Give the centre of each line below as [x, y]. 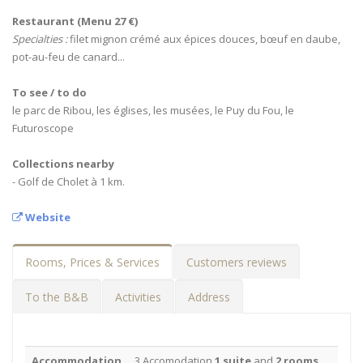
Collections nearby [63, 164]
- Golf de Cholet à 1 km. [68, 181]
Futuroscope [43, 128]
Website [47, 217]
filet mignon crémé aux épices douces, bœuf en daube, [204, 39]
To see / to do [49, 92]
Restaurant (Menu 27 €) [75, 21]
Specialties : [40, 39]
